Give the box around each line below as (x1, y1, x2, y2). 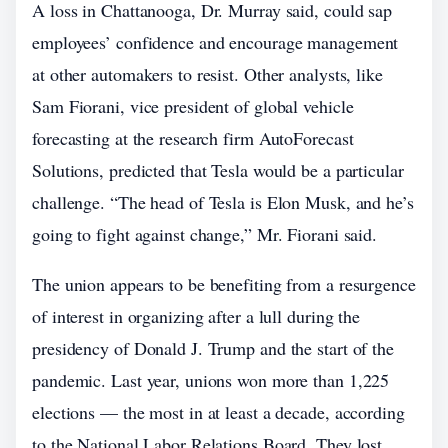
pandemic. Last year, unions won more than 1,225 (32, 368, 390, 392)
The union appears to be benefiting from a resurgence (32, 272, 416, 296)
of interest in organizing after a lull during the (32, 304, 361, 328)
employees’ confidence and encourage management (32, 30, 399, 54)
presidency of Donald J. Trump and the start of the (32, 336, 394, 360)
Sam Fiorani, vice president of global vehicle (32, 94, 354, 118)
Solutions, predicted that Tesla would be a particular (32, 158, 404, 182)
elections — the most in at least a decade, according (32, 400, 405, 424)
